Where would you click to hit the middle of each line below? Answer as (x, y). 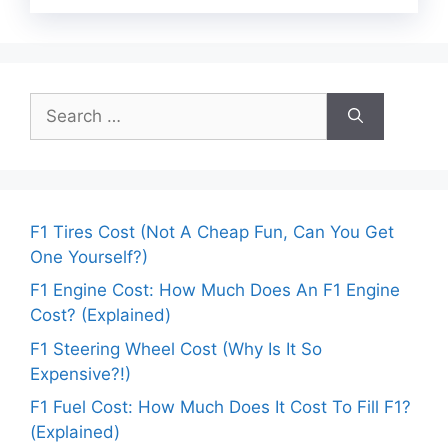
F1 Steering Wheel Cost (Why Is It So (176, 348)
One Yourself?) (89, 256)
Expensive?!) (80, 373)
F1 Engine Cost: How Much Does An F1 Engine (215, 290)
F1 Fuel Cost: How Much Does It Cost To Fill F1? (220, 407)
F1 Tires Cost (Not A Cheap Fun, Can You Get (212, 231)
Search (57, 103)
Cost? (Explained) (100, 315)
